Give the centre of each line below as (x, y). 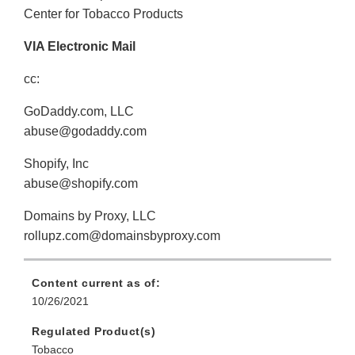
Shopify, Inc (56, 164)
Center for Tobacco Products (103, 14)
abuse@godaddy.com (85, 132)
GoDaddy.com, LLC (79, 112)
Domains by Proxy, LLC (90, 216)
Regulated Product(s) (94, 332)
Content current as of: (96, 283)
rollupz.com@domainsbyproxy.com (122, 236)
